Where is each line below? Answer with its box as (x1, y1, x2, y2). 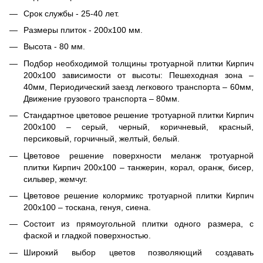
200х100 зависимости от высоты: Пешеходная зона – (23, 70, 254, 80)
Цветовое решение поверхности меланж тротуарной (23, 150, 254, 160)
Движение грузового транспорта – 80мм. (23, 93, 180, 103)
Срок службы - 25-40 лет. (23, 8, 119, 18)
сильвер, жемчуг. (23, 174, 87, 184)
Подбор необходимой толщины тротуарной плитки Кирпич (23, 58, 254, 68)
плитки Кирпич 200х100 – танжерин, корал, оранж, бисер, (23, 162, 254, 172)
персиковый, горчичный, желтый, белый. (23, 134, 180, 144)
